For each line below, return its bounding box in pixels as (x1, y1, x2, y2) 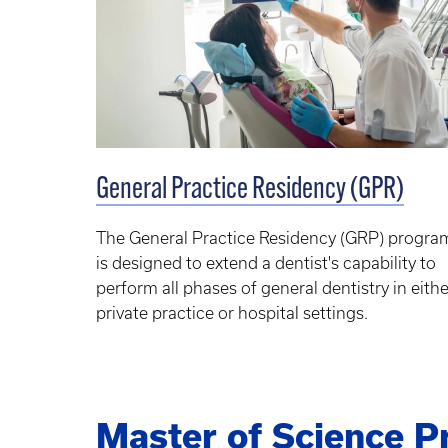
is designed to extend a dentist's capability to (96, 253, 436, 272)
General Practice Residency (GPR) (96, 174, 404, 206)
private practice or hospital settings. (96, 303, 368, 322)
